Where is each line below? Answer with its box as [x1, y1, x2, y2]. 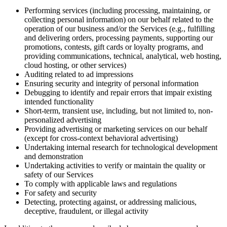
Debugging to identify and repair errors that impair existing [24, 88, 212, 97]
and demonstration [24, 152, 83, 161]
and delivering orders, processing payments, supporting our [24, 33, 213, 43]
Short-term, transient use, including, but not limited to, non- [24, 106, 213, 116]
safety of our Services [24, 170, 93, 179]
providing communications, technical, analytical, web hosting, [24, 52, 221, 61]
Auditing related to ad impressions [24, 70, 133, 79]
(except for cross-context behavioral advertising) [24, 134, 178, 143]
